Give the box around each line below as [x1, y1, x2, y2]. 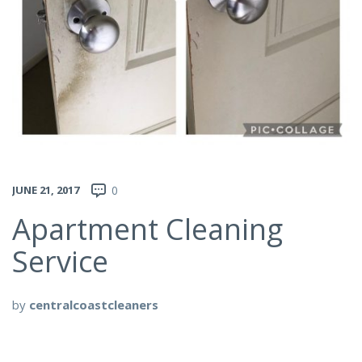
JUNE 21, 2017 [12, 182, 79, 197]
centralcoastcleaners [29, 296, 158, 313]
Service [12, 241, 108, 281]
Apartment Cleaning [12, 208, 283, 249]
